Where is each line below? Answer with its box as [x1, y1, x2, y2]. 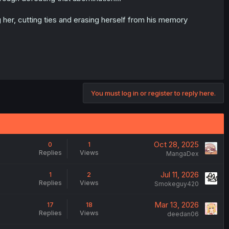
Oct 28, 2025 [153, 139, 199, 149]
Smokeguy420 [154, 179, 199, 188]
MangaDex [166, 149, 199, 157]
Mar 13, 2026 [154, 199, 199, 210]
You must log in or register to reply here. [91, 88, 216, 97]
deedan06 [167, 210, 199, 218]
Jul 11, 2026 [160, 169, 199, 179]
